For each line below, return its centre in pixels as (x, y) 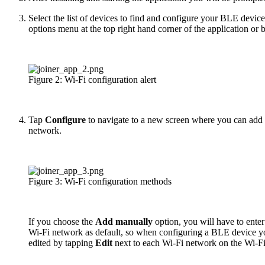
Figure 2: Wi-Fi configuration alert (92, 79)
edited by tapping (62, 243)
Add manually (125, 221)
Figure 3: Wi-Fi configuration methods (100, 181)
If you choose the (62, 221)
